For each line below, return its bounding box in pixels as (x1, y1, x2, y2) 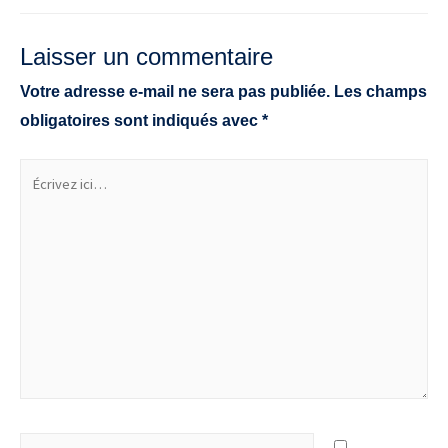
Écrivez (19, 164, 75, 182)
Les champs (334, 83, 427, 101)
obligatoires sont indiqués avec (20, 112, 262, 130)
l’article (19, 23, 73, 41)
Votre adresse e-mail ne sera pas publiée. (20, 83, 330, 101)
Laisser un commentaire (20, 44, 273, 71)
